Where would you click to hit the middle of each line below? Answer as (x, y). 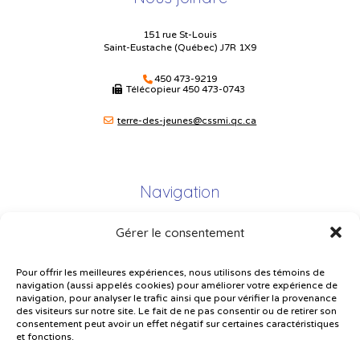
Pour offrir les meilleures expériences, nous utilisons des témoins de (170, 273)
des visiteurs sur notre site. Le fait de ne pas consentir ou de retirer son (176, 311)
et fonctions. (45, 337)
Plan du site (180, 233)
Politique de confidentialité (180, 318)
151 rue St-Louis (180, 34)
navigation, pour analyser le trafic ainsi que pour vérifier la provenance (176, 299)
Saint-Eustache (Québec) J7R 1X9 (180, 47)
